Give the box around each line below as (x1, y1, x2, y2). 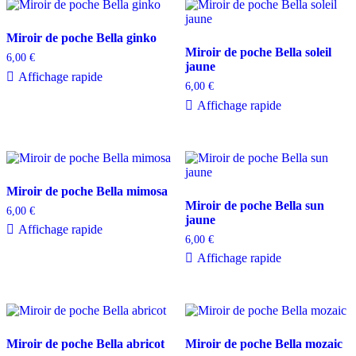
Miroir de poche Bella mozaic (184, 337, 342, 351)
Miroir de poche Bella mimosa (6, 184, 168, 198)
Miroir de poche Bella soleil (184, 44, 331, 59)
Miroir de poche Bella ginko (6, 30, 157, 44)
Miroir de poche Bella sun (184, 198, 324, 212)
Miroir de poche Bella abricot (6, 337, 164, 351)
